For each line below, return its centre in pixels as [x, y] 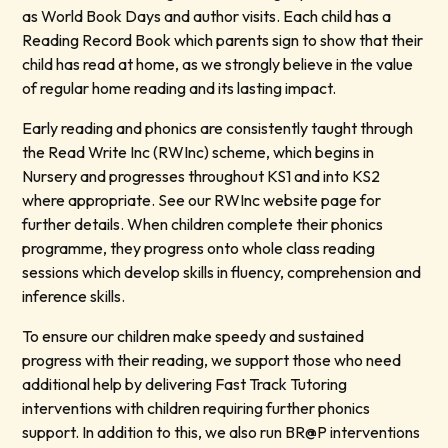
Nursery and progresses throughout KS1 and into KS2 [201, 176]
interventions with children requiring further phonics [196, 408]
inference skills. [75, 296]
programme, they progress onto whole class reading [199, 248]
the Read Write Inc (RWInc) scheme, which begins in [198, 152]
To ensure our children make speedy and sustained [193, 336]
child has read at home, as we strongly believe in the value [218, 64]
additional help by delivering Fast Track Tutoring [185, 384]
